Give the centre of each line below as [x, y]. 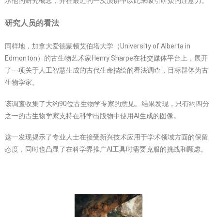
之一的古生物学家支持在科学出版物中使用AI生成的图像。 [93, 116]
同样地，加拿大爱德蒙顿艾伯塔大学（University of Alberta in [98, 46]
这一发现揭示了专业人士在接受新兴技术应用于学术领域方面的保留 [107, 137]
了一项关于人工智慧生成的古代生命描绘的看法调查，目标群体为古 [107, 70]
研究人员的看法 [32, 23]
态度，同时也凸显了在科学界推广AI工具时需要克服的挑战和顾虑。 [106, 149]
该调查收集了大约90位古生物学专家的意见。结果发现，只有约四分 [107, 103]
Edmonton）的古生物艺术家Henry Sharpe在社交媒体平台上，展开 [106, 58]
